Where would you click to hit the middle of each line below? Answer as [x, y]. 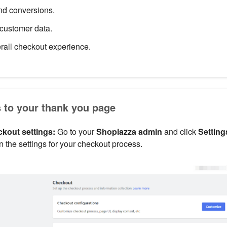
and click [180, 132]
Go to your [75, 132]
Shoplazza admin [129, 132]
